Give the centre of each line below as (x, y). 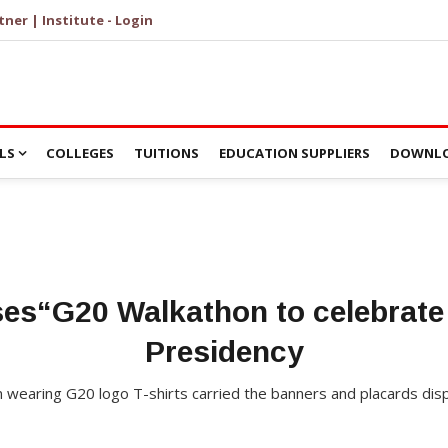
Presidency (224, 351)
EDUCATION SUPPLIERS (294, 152)
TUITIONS (166, 152)
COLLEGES (80, 152)
